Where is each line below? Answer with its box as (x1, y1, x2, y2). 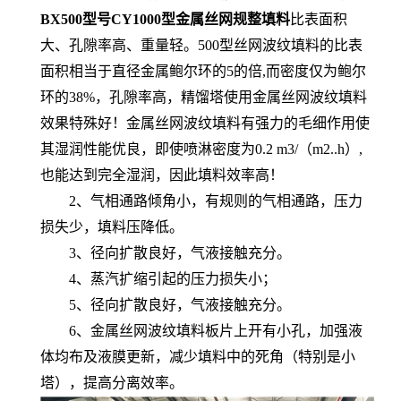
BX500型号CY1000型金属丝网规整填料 (40, 12, 290, 27)
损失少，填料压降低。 (40, 219, 183, 235)
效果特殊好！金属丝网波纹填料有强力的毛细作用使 (40, 115, 370, 131)
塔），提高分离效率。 (40, 375, 183, 390)
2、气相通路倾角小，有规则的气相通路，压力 (40, 193, 363, 209)
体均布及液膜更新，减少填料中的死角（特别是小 (40, 349, 355, 364)
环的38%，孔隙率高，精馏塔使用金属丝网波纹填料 (40, 90, 367, 105)
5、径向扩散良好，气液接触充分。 (40, 297, 291, 312)
